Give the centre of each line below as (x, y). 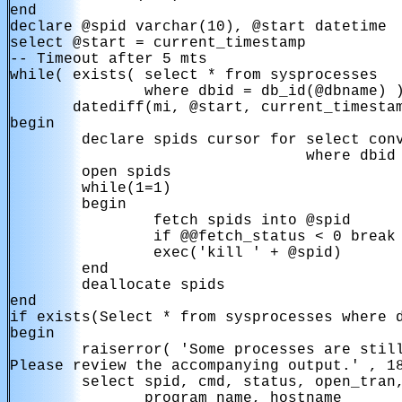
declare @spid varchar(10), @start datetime (198, 27)
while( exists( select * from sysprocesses (194, 75)
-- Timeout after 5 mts (109, 59)
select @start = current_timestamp (158, 43)
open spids (91, 172)
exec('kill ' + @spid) (176, 253)
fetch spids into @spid (180, 221)
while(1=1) (91, 188)
